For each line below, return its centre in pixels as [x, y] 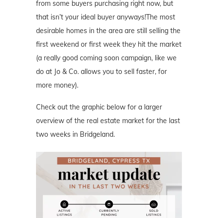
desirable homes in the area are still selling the [108, 31]
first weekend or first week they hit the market [109, 45]
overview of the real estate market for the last [108, 121]
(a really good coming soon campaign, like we [106, 58]
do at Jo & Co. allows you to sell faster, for [101, 72]
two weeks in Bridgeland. [75, 135]
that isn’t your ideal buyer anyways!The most [106, 17]
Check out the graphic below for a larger [99, 107]
